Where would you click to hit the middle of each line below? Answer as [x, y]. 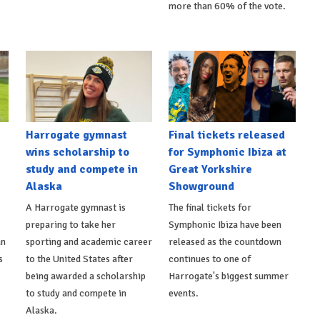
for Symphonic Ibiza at [228, 152]
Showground [202, 186]
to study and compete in [76, 293]
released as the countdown [225, 241]
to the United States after [79, 259]
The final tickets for [210, 207]
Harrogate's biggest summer [229, 276]
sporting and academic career [89, 241]
